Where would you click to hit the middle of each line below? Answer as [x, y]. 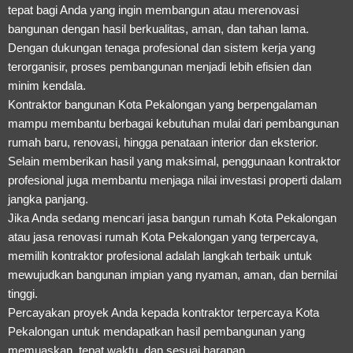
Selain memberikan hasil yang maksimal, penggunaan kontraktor [174, 161]
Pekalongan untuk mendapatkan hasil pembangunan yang [156, 331]
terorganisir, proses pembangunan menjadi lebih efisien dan [160, 66]
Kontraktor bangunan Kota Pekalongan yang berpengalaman [162, 104]
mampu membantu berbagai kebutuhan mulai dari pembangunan [173, 123]
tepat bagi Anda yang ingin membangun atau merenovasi [153, 9]
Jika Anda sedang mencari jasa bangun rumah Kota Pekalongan [172, 217]
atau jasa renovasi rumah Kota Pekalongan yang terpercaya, [163, 236]
